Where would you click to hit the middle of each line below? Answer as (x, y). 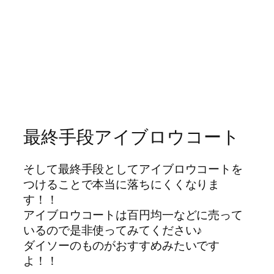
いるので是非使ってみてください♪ (113, 230)
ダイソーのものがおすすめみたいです (122, 246)
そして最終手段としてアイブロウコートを (133, 169)
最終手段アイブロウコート (131, 137)
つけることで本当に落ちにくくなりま (122, 184)
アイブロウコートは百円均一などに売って (133, 215)
